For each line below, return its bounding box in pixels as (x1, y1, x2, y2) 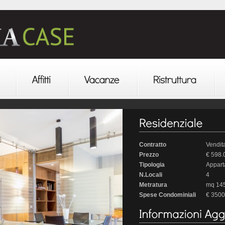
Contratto (139, 141, 166, 148)
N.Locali (139, 171, 162, 178)
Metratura (139, 181, 167, 188)
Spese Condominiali (139, 191, 196, 198)
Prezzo (139, 151, 159, 158)
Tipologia (139, 161, 165, 168)
